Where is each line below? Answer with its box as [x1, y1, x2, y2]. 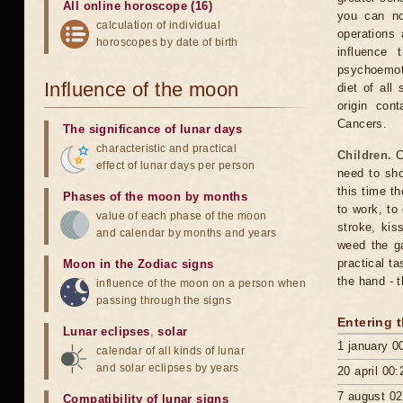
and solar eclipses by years [96, 362, 239, 374]
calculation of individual [96, 19, 220, 31]
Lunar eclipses [63, 325, 150, 338]
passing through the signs [96, 294, 231, 307]
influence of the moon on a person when [96, 277, 307, 290]
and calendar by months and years [96, 227, 277, 239]
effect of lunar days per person [96, 159, 255, 172]
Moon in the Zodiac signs [63, 257, 214, 271]
